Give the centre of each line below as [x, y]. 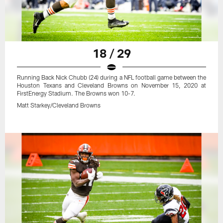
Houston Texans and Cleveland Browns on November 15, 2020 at [111, 85]
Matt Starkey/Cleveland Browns [59, 105]
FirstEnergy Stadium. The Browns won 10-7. [76, 93]
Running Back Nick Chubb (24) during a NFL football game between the [111, 77]
